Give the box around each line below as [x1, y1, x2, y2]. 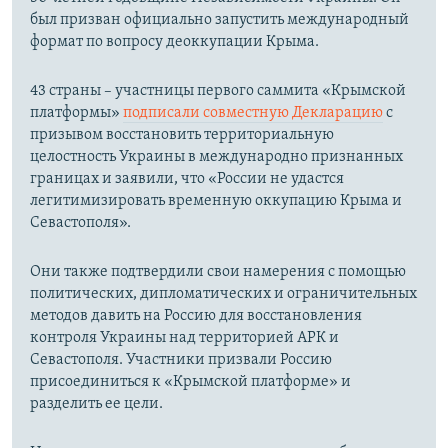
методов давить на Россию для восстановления [30, 307, 362, 324]
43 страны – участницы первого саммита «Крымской [30, 82, 406, 99]
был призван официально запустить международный [30, 11, 409, 28]
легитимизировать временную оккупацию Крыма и [30, 192, 402, 209]
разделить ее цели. [30, 395, 163, 412]
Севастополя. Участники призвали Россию [30, 351, 332, 368]
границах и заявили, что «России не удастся [30, 170, 344, 187]
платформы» [30, 104, 123, 121]
